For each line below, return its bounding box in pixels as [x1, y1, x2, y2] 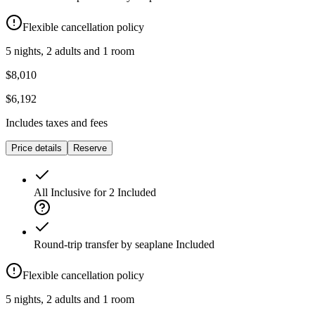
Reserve [73, 143, 107, 154]
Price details [11, 143, 62, 154]
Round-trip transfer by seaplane [34, 238, 173, 251]
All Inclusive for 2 [34, 186, 115, 199]
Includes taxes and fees [6, 117, 108, 129]
